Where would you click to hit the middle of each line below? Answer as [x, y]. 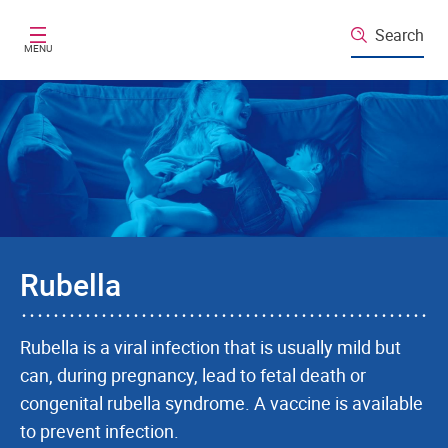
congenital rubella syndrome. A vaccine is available [221, 403]
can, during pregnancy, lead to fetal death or [193, 375]
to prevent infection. [99, 431]
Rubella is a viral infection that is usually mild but [210, 347]
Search [399, 34]
